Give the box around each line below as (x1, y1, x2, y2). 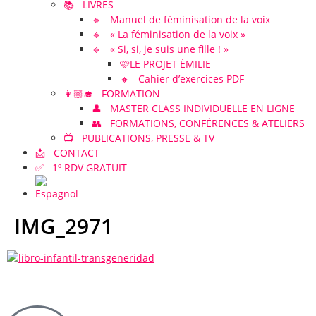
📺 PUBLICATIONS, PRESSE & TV (63, 131, 214, 145)
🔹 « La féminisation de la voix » (92, 28, 245, 41)
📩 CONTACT (35, 146, 99, 159)
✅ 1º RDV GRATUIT (35, 161, 127, 174)
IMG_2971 (14, 212, 113, 241)
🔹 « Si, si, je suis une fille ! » (92, 42, 229, 56)
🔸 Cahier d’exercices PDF (120, 72, 244, 85)
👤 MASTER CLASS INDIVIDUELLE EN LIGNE (92, 102, 295, 115)
